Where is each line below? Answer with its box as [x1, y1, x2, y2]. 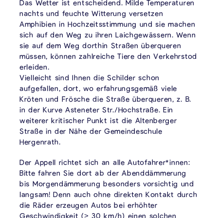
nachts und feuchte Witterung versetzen [19, 9, 163, 18]
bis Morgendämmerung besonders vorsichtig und [19, 179, 194, 188]
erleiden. [19, 62, 50, 72]
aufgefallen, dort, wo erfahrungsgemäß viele [19, 84, 178, 93]
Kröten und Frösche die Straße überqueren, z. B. [19, 94, 191, 104]
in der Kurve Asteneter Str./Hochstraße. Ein [19, 105, 174, 114]
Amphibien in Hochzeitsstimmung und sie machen [19, 19, 196, 29]
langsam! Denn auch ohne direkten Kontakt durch [19, 190, 198, 199]
